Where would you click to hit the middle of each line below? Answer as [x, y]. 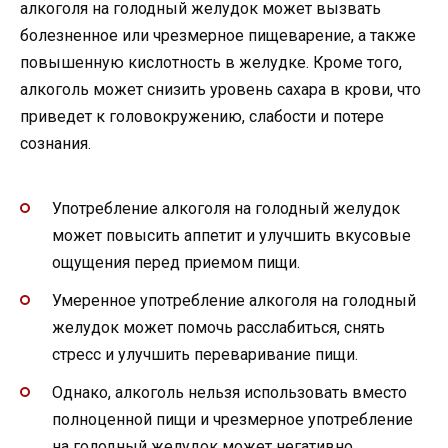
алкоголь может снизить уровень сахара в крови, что [220, 89]
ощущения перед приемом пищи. [176, 262]
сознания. [55, 143]
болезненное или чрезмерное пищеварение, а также [218, 35]
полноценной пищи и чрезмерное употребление [232, 420]
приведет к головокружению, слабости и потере [202, 116]
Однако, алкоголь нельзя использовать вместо [229, 393]
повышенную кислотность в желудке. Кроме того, [211, 62]
